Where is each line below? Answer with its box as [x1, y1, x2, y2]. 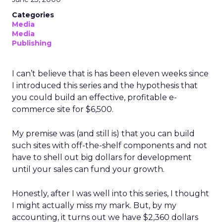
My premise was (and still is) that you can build [12, 129, 195, 138]
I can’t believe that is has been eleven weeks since [12, 69, 209, 78]
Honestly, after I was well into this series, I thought [12, 189, 209, 198]
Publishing [12, 39, 52, 48]
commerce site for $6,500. [12, 105, 113, 114]
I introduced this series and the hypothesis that [12, 81, 198, 90]
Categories [12, 10, 54, 19]
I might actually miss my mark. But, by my [12, 201, 176, 210]
